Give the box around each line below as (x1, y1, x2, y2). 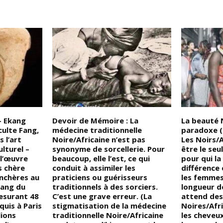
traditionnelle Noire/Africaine (52, 210, 164, 221)
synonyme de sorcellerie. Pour (52, 144, 165, 154)
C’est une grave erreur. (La (52, 191, 152, 202)
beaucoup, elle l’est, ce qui (52, 153, 150, 164)
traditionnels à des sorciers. (52, 182, 158, 192)
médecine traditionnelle (52, 125, 142, 135)
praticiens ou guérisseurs (52, 172, 148, 183)
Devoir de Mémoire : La (52, 115, 139, 126)
